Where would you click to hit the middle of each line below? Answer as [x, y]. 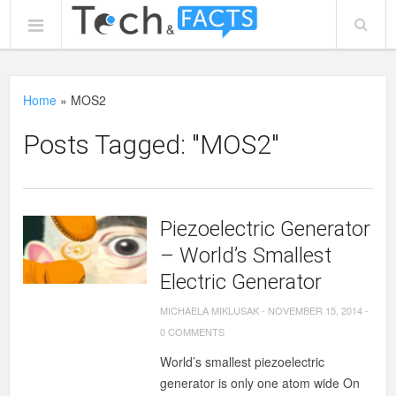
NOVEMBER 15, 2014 [316, 310]
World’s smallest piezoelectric [243, 362]
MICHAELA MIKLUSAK [210, 310]
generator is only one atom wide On [260, 383]
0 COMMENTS [193, 331]
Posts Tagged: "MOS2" [152, 145]
